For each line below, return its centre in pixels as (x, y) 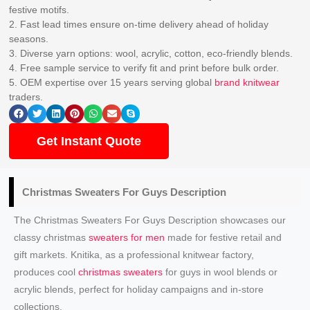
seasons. (29, 38)
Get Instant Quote (89, 142)
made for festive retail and (224, 237)
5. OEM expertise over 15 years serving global (112, 82)
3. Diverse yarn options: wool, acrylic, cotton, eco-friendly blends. (151, 53)
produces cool (46, 272)
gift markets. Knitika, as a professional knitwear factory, (134, 254)
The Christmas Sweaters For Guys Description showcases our (150, 220)
